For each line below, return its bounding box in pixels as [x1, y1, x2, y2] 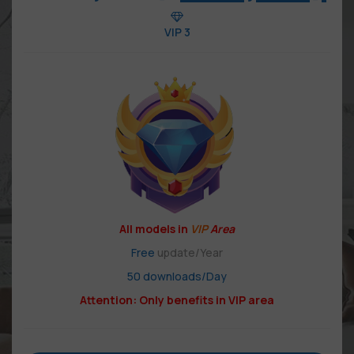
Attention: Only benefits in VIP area [80, 292, 274, 307]
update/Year [155, 244, 223, 260]
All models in [119, 220, 190, 236]
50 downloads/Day [127, 268, 227, 284]
